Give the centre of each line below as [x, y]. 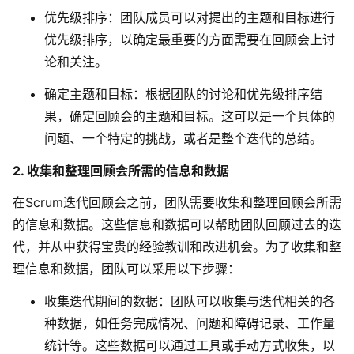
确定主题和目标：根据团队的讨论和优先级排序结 [183, 94]
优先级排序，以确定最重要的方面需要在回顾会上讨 [190, 39]
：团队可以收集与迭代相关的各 [247, 301]
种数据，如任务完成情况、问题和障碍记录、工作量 [190, 324]
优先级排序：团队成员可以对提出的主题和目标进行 [190, 17]
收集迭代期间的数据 [101, 301]
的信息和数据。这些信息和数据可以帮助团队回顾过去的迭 [177, 225]
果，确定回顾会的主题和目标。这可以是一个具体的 [190, 116]
